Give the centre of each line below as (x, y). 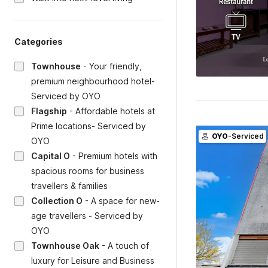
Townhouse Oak (65, 246)
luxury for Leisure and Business (93, 261)
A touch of (128, 246)
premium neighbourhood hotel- (93, 81)
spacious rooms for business (88, 171)
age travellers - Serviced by (87, 216)
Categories (39, 42)
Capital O (51, 156)
